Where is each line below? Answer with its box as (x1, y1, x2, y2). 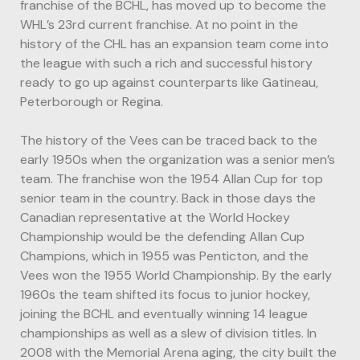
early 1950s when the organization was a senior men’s (20, 150, 335, 168)
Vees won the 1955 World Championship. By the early (20, 266, 332, 284)
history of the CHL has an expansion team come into (20, 35, 329, 52)
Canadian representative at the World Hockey (20, 208, 290, 226)
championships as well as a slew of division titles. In (20, 324, 317, 342)
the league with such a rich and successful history (20, 54, 313, 72)
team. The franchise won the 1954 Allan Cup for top (20, 170, 323, 187)
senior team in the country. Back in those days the (20, 189, 316, 207)
